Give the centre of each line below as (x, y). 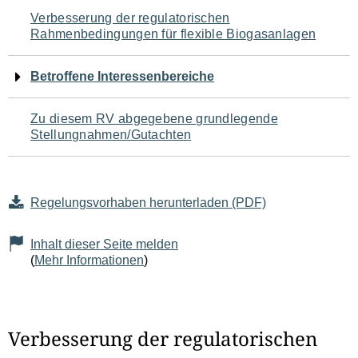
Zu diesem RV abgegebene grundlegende (154, 119)
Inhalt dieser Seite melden (104, 244)
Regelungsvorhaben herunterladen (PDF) (148, 203)
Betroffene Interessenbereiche (122, 76)
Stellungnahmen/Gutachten (111, 135)
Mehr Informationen (89, 260)
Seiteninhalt (72, 113)
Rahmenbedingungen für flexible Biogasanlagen (173, 34)
